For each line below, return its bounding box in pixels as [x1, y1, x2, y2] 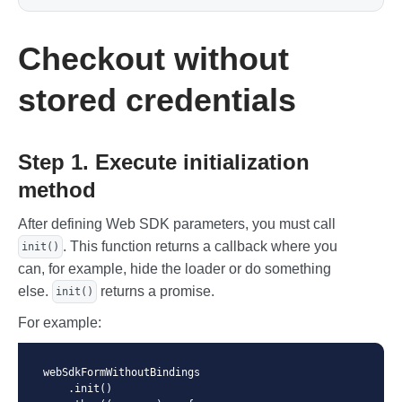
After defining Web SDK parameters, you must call [18, 216, 336, 232]
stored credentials [18, 82, 296, 119]
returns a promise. [97, 284, 214, 300]
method [18, 178, 96, 203]
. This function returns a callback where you [63, 239, 337, 255]
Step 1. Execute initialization [18, 150, 310, 175]
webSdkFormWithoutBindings [43, 366, 200, 380]
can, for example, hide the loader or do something [18, 261, 331, 277]
